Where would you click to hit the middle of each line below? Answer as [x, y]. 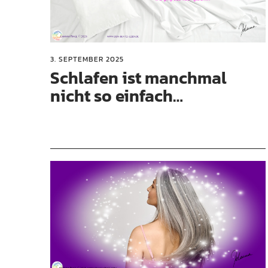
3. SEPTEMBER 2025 [87, 60]
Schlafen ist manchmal [138, 78]
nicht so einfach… [117, 96]
